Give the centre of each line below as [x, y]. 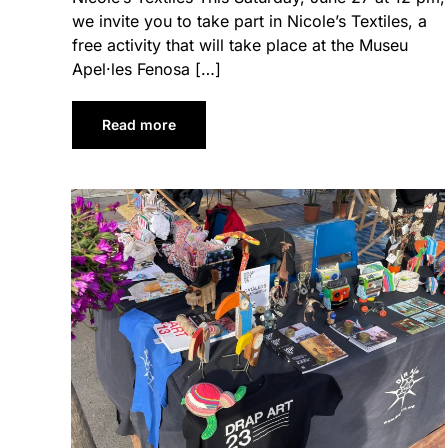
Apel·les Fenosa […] [146, 69]
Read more [139, 125]
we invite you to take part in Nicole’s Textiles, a [249, 21]
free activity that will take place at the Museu [240, 45]
